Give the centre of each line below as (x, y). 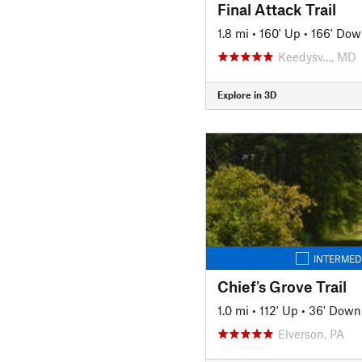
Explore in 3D (246, 95)
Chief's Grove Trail (282, 286)
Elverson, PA (311, 333)
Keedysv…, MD (317, 56)
